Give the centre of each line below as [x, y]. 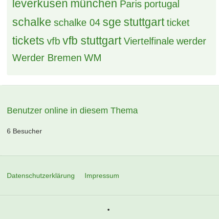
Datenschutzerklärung [41, 175]
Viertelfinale [149, 41]
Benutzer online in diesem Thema [73, 110]
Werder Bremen [47, 58]
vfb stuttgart [92, 41]
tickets [29, 41]
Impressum [102, 175]
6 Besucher [25, 131]
